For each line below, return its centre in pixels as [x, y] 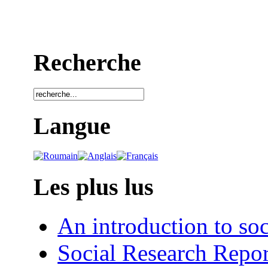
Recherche [88, 63]
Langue [72, 126]
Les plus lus [94, 187]
